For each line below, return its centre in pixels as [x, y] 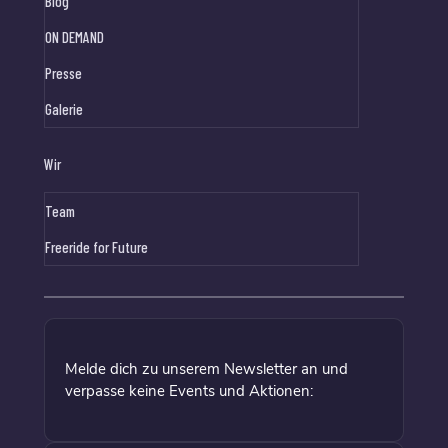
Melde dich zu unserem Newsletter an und [206, 369]
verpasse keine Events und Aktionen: [189, 391]
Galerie [64, 109]
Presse [63, 73]
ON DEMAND [74, 37]
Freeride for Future [96, 247]
